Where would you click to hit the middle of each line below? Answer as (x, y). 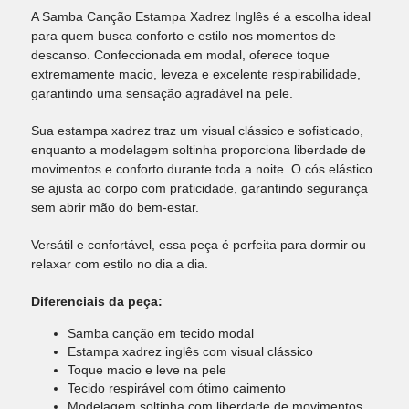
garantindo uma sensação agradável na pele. (162, 93)
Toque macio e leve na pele (147, 370)
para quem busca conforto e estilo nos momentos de (184, 36)
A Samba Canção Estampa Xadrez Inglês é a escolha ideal (201, 16)
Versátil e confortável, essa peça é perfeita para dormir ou (199, 245)
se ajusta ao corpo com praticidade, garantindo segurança (199, 188)
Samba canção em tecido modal (161, 333)
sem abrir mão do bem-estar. (115, 207)
